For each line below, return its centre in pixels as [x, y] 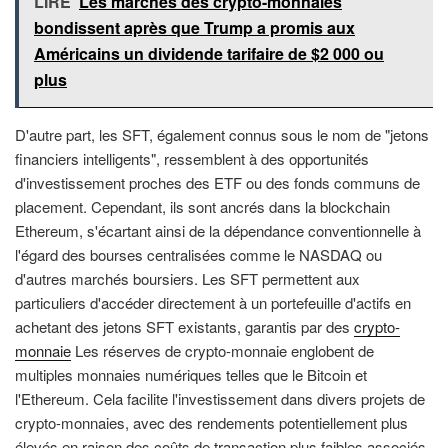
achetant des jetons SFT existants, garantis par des [184, 326]
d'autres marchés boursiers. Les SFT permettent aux [187, 278]
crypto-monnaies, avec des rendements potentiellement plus [211, 422]
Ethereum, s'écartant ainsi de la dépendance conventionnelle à [218, 230]
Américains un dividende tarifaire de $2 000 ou [209, 53]
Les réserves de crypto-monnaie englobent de [222, 350]
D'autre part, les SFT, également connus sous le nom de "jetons [222, 134]
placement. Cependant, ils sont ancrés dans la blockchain [202, 206]
